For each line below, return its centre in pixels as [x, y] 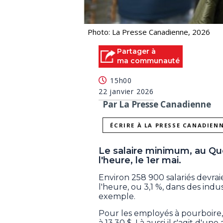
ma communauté [148, 60]
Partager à [136, 51]
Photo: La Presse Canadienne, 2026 [149, 32]
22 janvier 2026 [126, 92]
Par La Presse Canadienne [157, 105]
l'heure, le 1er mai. [140, 161]
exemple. [117, 197]
